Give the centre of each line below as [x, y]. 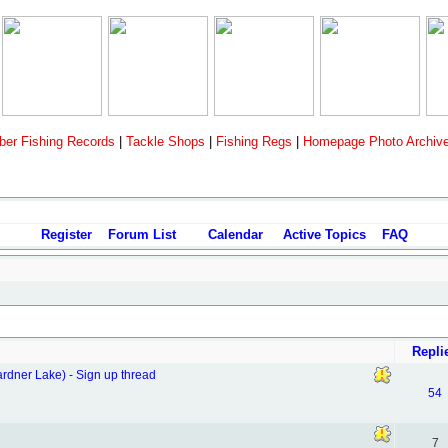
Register [66, 234]
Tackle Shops [165, 141]
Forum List [141, 234]
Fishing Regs [254, 141]
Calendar [235, 234]
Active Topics [324, 234]
